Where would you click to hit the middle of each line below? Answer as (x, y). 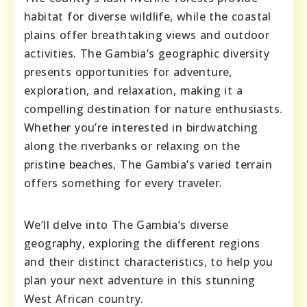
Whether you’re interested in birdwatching (141, 128)
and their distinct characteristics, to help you (149, 262)
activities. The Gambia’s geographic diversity (147, 54)
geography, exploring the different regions (142, 244)
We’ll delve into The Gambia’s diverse (126, 225)
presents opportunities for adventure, (128, 72)
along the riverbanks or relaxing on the (132, 146)
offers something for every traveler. (123, 183)
